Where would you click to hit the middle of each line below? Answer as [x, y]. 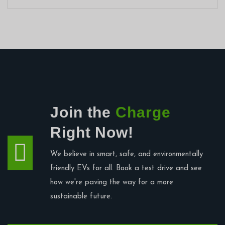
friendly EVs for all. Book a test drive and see [126, 168]
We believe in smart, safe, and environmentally [127, 154]
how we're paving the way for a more [112, 182]
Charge [143, 112]
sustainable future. [81, 196]
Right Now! [92, 132]
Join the [83, 112]
